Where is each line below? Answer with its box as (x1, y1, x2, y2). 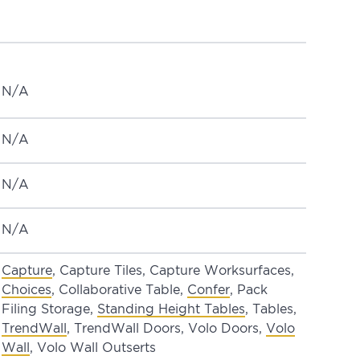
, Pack (230, 284, 268, 297)
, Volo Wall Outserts (30, 342, 157, 354)
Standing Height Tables (97, 303, 246, 316)
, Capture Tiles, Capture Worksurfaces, (52, 264, 295, 277)
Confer (187, 284, 231, 297)
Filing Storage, (2, 303, 98, 316)
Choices (2, 284, 52, 297)
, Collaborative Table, (51, 284, 188, 297)
